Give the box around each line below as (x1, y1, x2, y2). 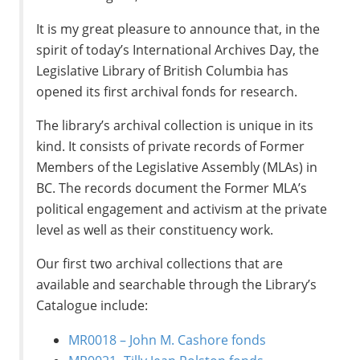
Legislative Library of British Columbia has (36, 62, 289, 80)
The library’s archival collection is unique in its (36, 117, 314, 135)
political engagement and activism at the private (36, 200, 328, 219)
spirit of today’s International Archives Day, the (36, 41, 320, 59)
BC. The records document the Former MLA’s (36, 179, 308, 198)
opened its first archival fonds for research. (36, 83, 298, 101)
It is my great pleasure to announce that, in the (36, 20, 321, 39)
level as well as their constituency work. (36, 221, 274, 239)
